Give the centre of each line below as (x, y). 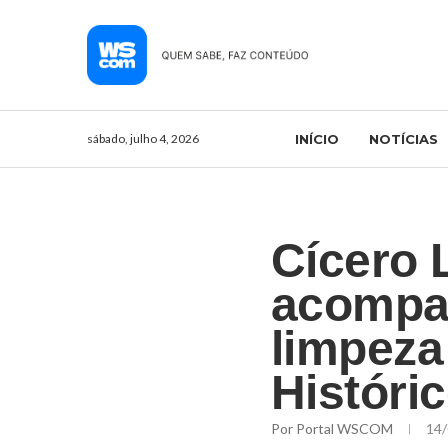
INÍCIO (316, 138)
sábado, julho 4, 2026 (143, 138)
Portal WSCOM (345, 428)
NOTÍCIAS (403, 138)
